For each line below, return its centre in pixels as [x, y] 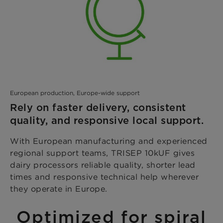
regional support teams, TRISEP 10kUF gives [102, 153]
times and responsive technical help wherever [104, 177]
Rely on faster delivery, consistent [98, 108]
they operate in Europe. [59, 189]
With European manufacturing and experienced [109, 141]
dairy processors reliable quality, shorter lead [103, 165]
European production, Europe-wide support [75, 93]
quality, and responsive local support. [107, 121]
